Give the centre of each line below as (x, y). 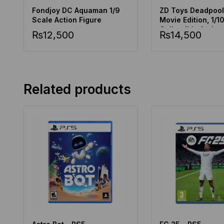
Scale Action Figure (67, 19)
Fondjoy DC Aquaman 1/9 (76, 10)
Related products (77, 89)
